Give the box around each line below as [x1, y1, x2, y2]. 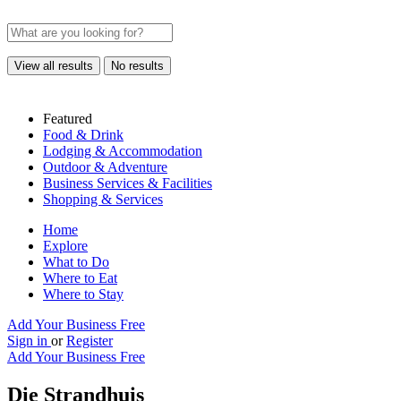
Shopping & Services [43, 192, 163, 207]
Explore [43, 238, 88, 253]
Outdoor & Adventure [43, 159, 167, 175]
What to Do [43, 254, 109, 269]
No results [111, 59, 164, 73]
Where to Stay [43, 286, 124, 302]
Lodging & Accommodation [43, 143, 202, 158]
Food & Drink [43, 127, 124, 142]
